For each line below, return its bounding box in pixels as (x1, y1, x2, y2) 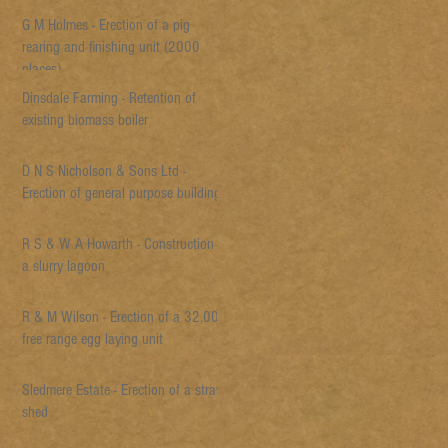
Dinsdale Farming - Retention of (22, 89, 196, 107)
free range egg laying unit (22, 330, 163, 348)
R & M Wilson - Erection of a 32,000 (22, 308, 227, 326)
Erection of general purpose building (22, 184, 221, 202)
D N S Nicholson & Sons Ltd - (22, 162, 186, 180)
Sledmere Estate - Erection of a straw (22, 381, 225, 399)
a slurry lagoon (22, 257, 105, 275)
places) (22, 60, 61, 78)
